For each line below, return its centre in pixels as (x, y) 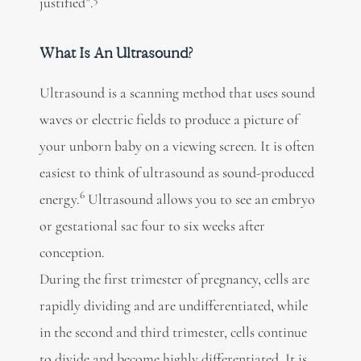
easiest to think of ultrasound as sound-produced (176, 172)
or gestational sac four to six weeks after (152, 225)
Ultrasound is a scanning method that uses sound (177, 92)
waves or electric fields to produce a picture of (168, 119)
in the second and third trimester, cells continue (173, 332)
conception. (72, 252)
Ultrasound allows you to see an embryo (199, 199)
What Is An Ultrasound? (115, 52)
